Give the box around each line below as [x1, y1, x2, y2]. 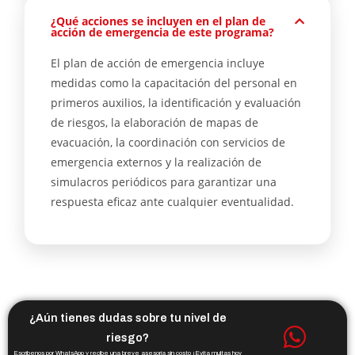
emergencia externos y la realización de [51, 155, 261, 170]
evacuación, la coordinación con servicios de [51, 135, 285, 150]
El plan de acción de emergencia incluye [51, 55, 265, 71]
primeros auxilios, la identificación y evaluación [51, 95, 301, 110]
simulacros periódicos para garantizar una [51, 174, 277, 189]
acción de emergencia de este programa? [51, 25, 274, 40]
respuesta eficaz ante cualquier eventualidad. [51, 194, 294, 209]
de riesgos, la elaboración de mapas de [51, 115, 258, 130]
